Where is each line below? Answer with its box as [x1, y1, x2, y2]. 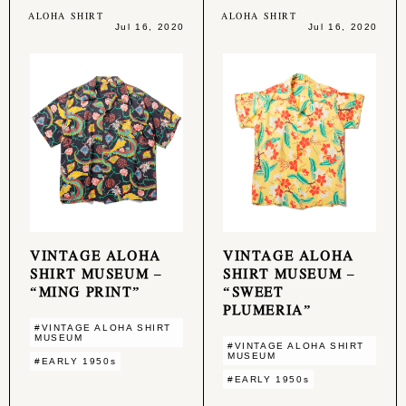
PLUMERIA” [223, 299, 313, 318]
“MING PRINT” [30, 281, 141, 300]
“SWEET [223, 281, 284, 300]
